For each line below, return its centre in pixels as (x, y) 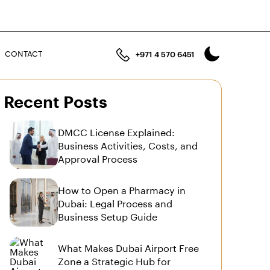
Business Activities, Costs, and (128, 144)
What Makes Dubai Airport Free (129, 247)
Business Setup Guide (108, 215)
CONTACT (24, 52)
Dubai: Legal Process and (115, 202)
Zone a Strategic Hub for (115, 260)
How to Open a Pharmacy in (122, 189)
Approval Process (98, 158)
